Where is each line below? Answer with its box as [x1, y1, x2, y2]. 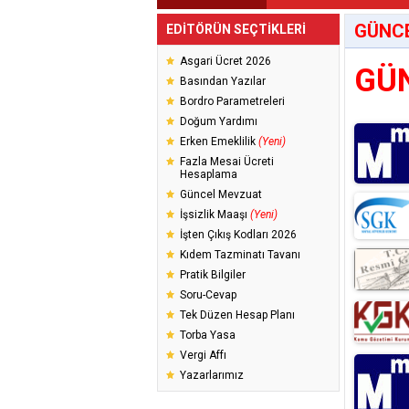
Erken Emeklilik [180, 135, 258, 148]
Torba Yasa [180, 329, 236, 341]
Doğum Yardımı [180, 115, 257, 128]
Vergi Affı [180, 349, 226, 362]
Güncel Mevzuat [180, 188, 262, 201]
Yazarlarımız [180, 369, 244, 382]
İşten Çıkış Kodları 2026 [180, 228, 297, 241]
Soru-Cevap [180, 288, 236, 301]
